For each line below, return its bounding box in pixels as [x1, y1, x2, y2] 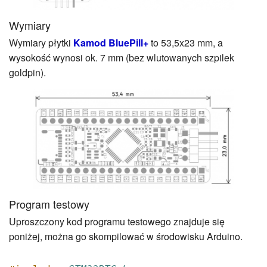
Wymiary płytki [9, 35, 73, 49]
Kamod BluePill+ [73, 35, 148, 49]
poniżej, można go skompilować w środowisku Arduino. [9, 229, 243, 243]
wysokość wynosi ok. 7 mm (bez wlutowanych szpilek [9, 50, 234, 64]
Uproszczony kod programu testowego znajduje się [9, 214, 225, 228]
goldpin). [9, 65, 46, 79]
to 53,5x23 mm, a [148, 35, 223, 49]
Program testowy [9, 195, 89, 212]
